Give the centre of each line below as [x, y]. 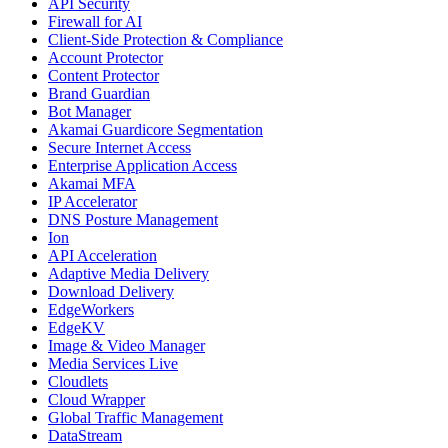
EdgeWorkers [91, 310]
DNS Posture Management [133, 220]
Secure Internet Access [119, 148]
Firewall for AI [95, 22]
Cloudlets [78, 382]
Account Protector [105, 58]
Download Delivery [111, 292]
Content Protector [103, 76]
